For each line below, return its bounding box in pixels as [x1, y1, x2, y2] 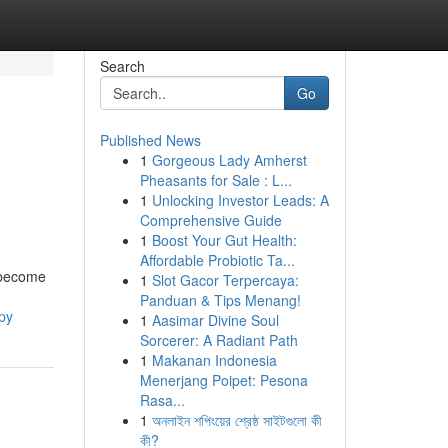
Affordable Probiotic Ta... [139, 250, 295, 270]
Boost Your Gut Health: [151, 230, 297, 250]
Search [99, 56, 145, 76]
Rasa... [139, 390, 185, 410]
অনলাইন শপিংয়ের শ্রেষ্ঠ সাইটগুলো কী [151, 410, 322, 430]
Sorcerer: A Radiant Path [139, 330, 298, 350]
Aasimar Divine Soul [151, 310, 279, 330]
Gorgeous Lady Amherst [151, 150, 307, 170]
